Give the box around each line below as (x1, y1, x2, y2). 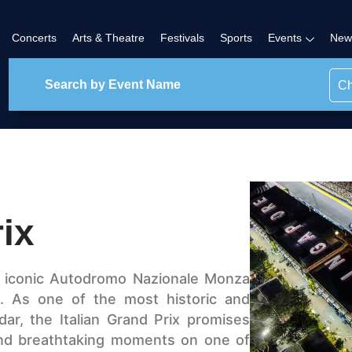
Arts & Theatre (72, 31, 145, 45)
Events (268, 31, 302, 45)
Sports (220, 31, 253, 45)
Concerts (12, 31, 57, 45)
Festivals (160, 31, 205, 45)
